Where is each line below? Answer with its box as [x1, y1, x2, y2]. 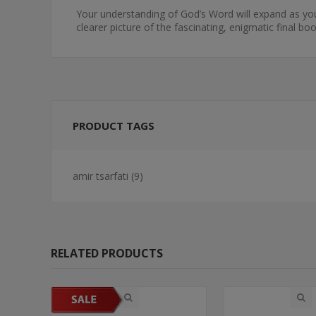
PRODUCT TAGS [73, 119, 154, 133]
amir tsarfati [73, 169, 128, 183]
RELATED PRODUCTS [51, 245, 163, 261]
